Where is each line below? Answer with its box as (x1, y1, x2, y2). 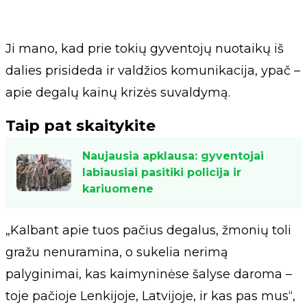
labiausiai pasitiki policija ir (82, 166, 241, 179)
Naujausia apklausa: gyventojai (82, 149, 264, 162)
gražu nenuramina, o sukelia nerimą (5, 245, 228, 260)
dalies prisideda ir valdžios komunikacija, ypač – (5, 63, 300, 78)
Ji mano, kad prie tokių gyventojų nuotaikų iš (5, 41, 284, 56)
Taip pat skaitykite (5, 116, 156, 135)
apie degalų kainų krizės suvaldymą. (5, 85, 230, 100)
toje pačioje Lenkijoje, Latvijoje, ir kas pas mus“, (5, 288, 295, 304)
